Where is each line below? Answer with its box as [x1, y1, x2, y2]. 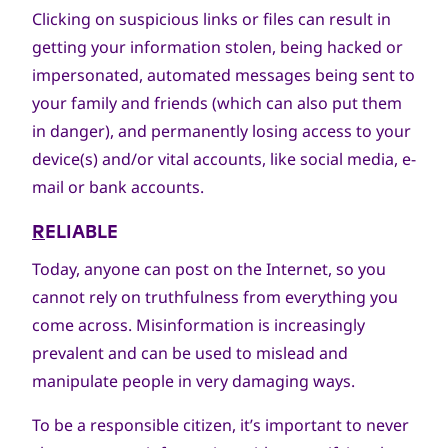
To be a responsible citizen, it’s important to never [32, 414, 409, 436]
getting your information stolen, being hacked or [32, 36, 403, 58]
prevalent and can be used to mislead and [32, 342, 348, 364]
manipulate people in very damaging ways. [32, 370, 355, 392]
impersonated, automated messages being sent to [32, 64, 415, 86]
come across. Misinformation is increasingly [32, 314, 365, 336]
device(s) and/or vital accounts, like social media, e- [32, 148, 416, 170]
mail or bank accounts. [32, 176, 204, 198]
